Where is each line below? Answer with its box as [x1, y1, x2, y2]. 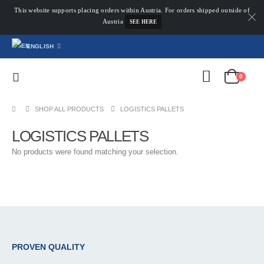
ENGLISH [26, 42, 54, 49]
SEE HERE [129, 18, 157, 25]
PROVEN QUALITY [12, 242, 85, 252]
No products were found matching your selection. [12, 147, 179, 157]
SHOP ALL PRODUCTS [35, 105, 104, 113]
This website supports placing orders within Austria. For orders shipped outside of [14, 6, 250, 14]
